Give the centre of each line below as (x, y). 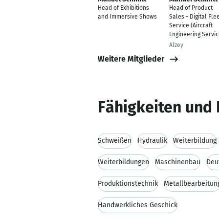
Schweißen (115, 141)
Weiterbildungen (123, 162)
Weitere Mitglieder (131, 59)
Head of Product (191, 8)
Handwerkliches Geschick (138, 205)
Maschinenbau (178, 162)
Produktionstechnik (128, 184)
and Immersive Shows (127, 17)
